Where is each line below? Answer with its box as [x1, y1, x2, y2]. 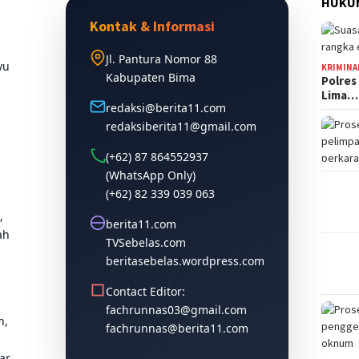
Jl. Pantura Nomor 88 [106, 50, 218, 67]
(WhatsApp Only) [106, 167, 196, 183]
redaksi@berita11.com [106, 99, 227, 115]
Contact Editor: [106, 283, 186, 299]
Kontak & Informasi [90, 16, 216, 35]
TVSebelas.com [106, 234, 187, 250]
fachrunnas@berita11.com [106, 320, 249, 336]
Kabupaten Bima [106, 69, 196, 85]
